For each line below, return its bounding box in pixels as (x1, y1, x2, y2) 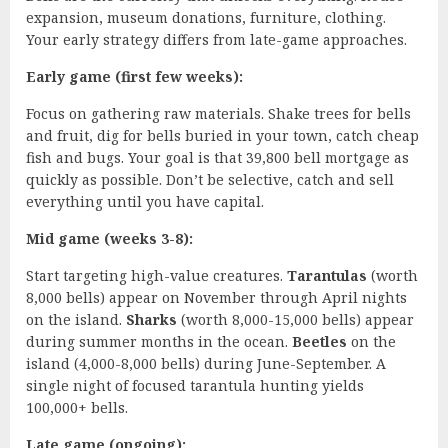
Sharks (126, 309, 177, 329)
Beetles (292, 331, 347, 351)
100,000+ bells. (26, 397, 128, 417)
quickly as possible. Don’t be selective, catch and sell (26, 169, 394, 189)
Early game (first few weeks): (26, 66, 243, 86)
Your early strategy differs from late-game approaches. (26, 29, 407, 49)
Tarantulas (287, 265, 367, 285)
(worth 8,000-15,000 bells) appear (177, 309, 414, 329)
